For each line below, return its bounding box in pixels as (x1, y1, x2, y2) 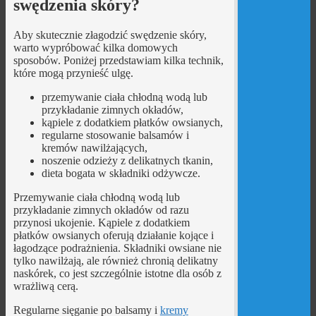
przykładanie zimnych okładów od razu (13, 203, 189, 216)
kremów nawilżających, (41, 141, 147, 154)
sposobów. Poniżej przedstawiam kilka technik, (13, 54, 224, 66)
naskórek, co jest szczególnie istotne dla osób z (13, 267, 221, 279)
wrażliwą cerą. (13, 279, 78, 292)
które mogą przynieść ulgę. (13, 66, 133, 79)
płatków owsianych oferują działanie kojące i (13, 229, 214, 241)
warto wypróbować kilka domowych (13, 41, 178, 54)
